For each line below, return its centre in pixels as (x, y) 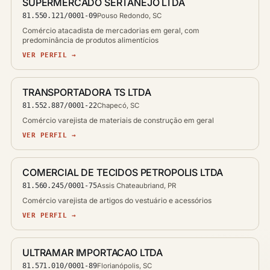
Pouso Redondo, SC (129, 15)
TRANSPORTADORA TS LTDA (87, 92)
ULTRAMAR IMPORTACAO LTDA (93, 252)
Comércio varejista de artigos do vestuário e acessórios (117, 200)
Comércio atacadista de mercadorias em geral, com (111, 30)
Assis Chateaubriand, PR (136, 185)
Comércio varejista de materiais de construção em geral (118, 120)
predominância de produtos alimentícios (90, 40)
